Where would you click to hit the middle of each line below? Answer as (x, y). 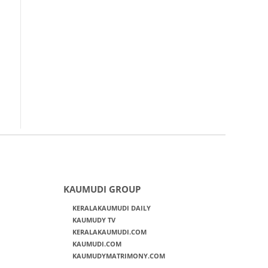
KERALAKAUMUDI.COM (109, 232)
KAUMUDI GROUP (102, 189)
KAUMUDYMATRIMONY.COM (118, 256)
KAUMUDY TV (94, 220)
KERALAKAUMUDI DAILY (111, 208)
